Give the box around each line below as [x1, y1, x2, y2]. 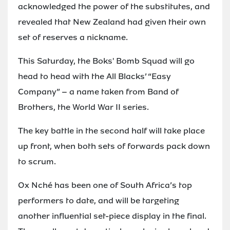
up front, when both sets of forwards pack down [18, 140, 210, 151]
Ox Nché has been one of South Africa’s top [18, 179, 192, 190]
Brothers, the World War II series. [18, 101, 149, 112]
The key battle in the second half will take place [18, 125, 205, 136]
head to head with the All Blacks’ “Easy [18, 70, 171, 82]
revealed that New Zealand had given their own [18, 16, 206, 27]
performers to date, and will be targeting [18, 195, 179, 206]
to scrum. [18, 156, 56, 167]
